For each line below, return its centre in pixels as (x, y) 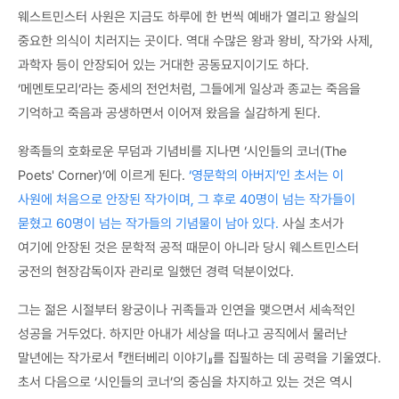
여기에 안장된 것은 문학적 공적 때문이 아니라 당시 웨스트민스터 (188, 248)
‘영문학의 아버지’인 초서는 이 (266, 176)
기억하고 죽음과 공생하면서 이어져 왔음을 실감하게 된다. (169, 114)
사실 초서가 (311, 224)
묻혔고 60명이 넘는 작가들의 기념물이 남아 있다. (148, 224)
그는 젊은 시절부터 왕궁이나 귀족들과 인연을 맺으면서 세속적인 (187, 310)
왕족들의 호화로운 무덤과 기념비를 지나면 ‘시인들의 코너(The (182, 152)
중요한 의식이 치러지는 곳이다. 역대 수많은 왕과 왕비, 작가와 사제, (195, 41)
